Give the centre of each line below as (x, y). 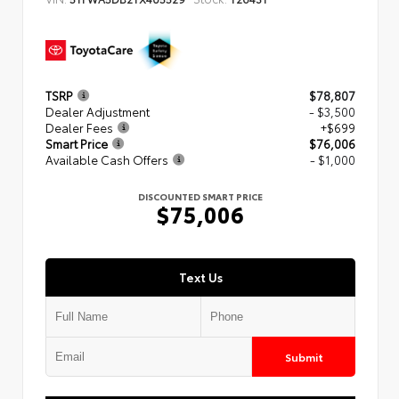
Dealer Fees (79, 128)
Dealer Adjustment (98, 112)
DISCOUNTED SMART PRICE (200, 197)
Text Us (200, 277)
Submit (304, 356)
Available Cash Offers (107, 160)
